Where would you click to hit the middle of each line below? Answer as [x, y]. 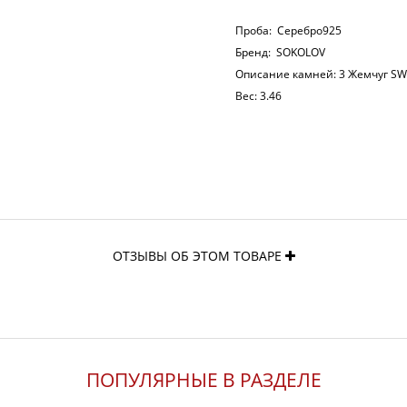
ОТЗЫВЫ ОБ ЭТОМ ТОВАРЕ [199, 256]
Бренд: [254, 53]
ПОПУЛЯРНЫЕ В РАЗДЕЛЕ [203, 380]
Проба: [255, 31]
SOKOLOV [301, 53]
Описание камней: [287, 74]
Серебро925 [309, 31]
